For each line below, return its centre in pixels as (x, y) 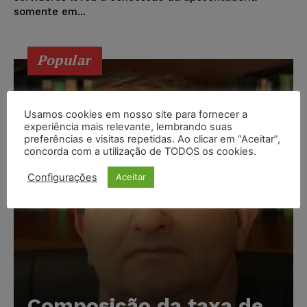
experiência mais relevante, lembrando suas (128, 127)
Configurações (62, 177)
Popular (64, 60)
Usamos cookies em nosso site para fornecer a (136, 114)
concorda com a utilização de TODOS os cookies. (140, 151)
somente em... (50, 12)
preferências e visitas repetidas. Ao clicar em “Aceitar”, (152, 139)
